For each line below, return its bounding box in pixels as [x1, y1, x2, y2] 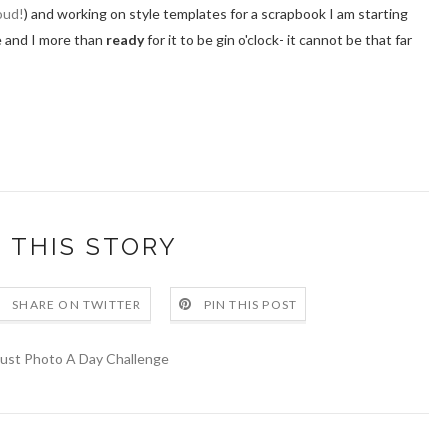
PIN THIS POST [203, 297, 298, 313]
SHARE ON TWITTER [12, 297, 142, 313]
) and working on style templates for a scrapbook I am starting [24, 5, 408, 22]
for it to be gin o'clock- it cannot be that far [144, 31, 412, 48]
